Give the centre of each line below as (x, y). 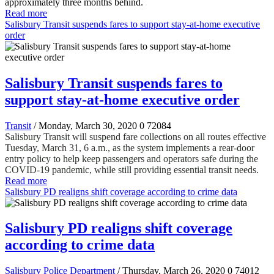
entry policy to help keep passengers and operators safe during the (131, 158)
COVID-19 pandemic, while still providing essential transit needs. (132, 169)
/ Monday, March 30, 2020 (85, 125)
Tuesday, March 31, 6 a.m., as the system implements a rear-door (130, 147)
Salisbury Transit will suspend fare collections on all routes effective (135, 136)
